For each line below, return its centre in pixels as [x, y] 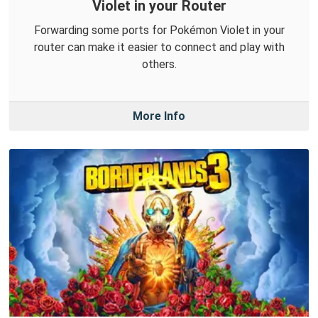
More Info [159, 116]
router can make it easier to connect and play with [159, 47]
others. [159, 64]
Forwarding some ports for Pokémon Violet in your [159, 30]
